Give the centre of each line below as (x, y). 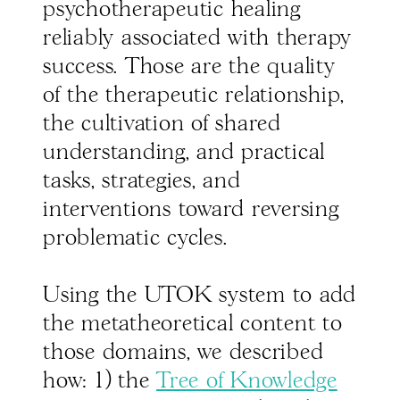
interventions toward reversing (191, 210)
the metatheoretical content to (193, 325)
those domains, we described (183, 353)
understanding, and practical (184, 153)
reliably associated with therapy (197, 39)
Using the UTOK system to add (200, 296)
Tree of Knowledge (247, 382)
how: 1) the (100, 382)
